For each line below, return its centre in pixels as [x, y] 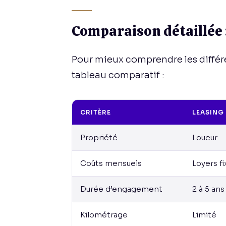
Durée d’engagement [121, 189]
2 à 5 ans [208, 189]
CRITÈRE [96, 112]
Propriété [99, 137]
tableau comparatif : [118, 75]
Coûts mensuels [111, 163]
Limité [204, 214]
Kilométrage [104, 214]
